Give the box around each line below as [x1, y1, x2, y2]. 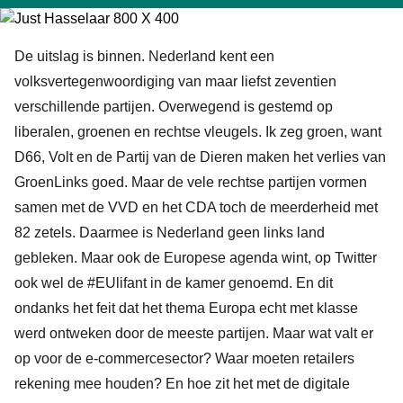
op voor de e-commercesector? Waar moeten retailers [14, 351, 354, 366]
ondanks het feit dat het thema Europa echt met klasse [14, 300, 358, 316]
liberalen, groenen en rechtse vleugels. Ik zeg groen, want [14, 124, 381, 139]
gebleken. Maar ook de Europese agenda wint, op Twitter [14, 250, 377, 265]
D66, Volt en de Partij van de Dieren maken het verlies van [14, 149, 386, 165]
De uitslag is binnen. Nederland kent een [14, 49, 274, 64]
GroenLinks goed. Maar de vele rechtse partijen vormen [14, 175, 367, 190]
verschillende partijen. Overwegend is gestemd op [14, 99, 333, 114]
